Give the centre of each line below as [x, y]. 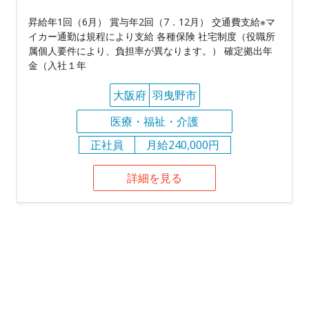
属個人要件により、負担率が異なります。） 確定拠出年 [150, 51]
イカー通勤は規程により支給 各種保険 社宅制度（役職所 [152, 37]
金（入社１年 [57, 66]
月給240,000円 [182, 145]
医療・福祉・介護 [154, 122]
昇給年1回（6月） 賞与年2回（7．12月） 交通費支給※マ [152, 22]
